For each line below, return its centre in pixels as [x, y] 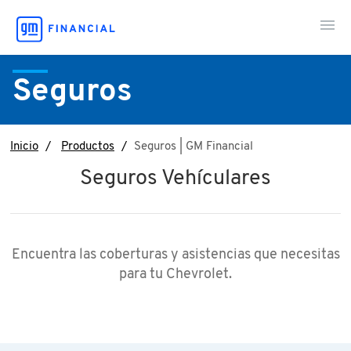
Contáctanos [175, 80]
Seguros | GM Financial [194, 147]
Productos [88, 147]
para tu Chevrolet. [175, 275]
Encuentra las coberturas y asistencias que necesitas [175, 255]
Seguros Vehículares [175, 179]
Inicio [24, 147]
